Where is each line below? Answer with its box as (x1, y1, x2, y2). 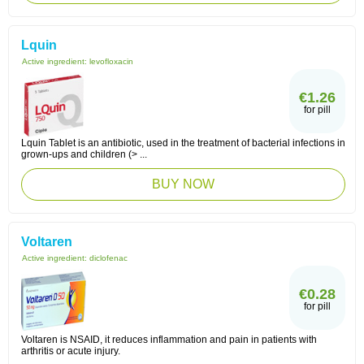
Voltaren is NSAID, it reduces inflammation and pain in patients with (21, 334, 317, 345)
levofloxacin (89, 57, 133, 66)
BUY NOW (152, 177, 214, 191)
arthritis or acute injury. (21, 345, 120, 357)
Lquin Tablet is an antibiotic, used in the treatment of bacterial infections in (21, 137, 345, 149)
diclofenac (89, 253, 128, 262)
